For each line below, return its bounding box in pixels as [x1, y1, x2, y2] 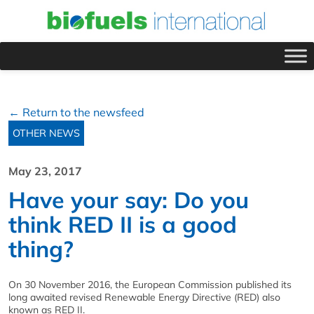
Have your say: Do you [8, 185, 249, 214]
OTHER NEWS [13, 126, 80, 139]
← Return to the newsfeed [8, 104, 144, 119]
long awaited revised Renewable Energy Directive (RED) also [8, 290, 280, 303]
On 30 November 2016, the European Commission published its [8, 278, 292, 291]
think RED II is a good [8, 210, 237, 238]
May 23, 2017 [8, 163, 82, 178]
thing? [8, 234, 74, 263]
